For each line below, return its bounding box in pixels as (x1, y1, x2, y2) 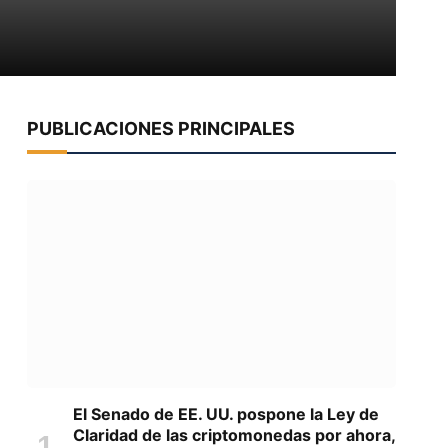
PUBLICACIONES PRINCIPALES (26, 118, 295, 140)
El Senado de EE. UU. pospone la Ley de (72, 403, 379, 424)
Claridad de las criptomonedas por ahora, (72, 424, 395, 445)
